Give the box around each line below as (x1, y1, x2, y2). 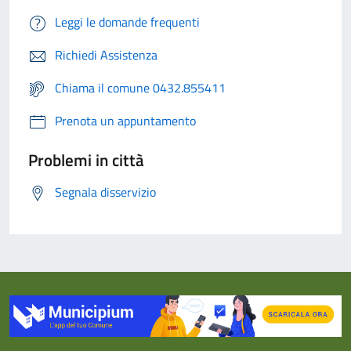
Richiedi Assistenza (55, 45, 157, 65)
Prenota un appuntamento (55, 111, 196, 131)
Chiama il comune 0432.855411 (55, 78, 226, 98)
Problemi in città (28, 147, 144, 173)
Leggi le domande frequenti (55, 13, 200, 32)
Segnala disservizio (55, 183, 156, 202)
